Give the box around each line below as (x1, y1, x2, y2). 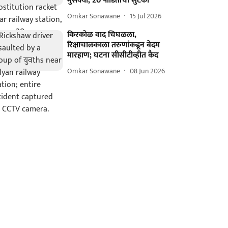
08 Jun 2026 (130, 65, 165, 77)
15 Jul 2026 (130, 10, 162, 22)
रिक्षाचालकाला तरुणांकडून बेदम (67, 38, 160, 52)
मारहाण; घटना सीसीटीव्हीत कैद (67, 48, 159, 62)
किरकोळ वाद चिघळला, (67, 28, 137, 42)
